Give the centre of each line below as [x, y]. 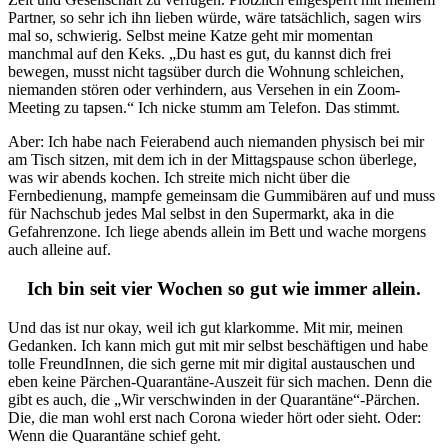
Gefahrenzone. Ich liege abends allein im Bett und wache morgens [217, 232]
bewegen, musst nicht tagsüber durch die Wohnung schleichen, [206, 72]
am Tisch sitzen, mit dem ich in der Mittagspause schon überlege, [212, 160]
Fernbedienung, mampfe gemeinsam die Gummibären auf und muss [221, 196]
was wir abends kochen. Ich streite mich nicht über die [179, 178]
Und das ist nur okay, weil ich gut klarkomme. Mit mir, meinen [205, 327]
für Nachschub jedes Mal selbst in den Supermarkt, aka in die [201, 214]
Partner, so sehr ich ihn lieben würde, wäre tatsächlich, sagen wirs [214, 18]
